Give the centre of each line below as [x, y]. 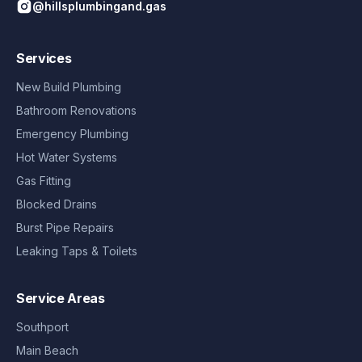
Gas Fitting [44, 180]
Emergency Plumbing [72, 133]
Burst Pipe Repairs [65, 227]
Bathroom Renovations [76, 110]
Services [44, 58]
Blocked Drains [57, 204]
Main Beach [47, 350]
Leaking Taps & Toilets [77, 250]
